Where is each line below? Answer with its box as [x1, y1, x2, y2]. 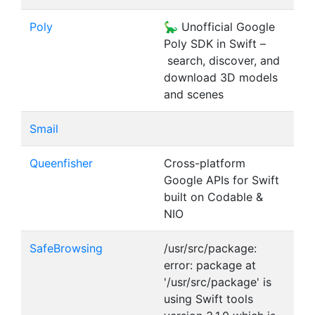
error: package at [164, 258, 256, 272]
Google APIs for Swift [164, 173, 279, 187]
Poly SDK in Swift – [164, 37, 266, 51]
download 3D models [164, 70, 278, 84]
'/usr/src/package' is [164, 275, 271, 289]
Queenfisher [30, 156, 93, 170]
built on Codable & [164, 190, 263, 204]
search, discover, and [164, 53, 280, 67]
